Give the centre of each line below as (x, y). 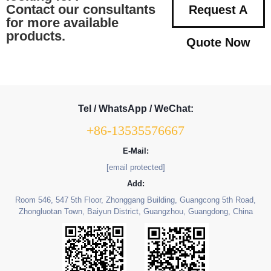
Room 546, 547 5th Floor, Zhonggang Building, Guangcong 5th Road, (135, 200)
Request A (218, 9)
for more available (62, 22)
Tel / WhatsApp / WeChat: (135, 108)
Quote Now (218, 42)
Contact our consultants (81, 9)
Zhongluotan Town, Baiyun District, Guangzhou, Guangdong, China (135, 211)
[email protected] (135, 167)
